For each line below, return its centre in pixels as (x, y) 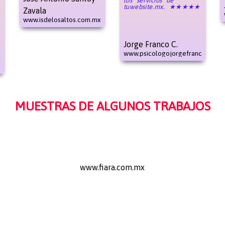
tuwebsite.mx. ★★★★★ (162, 7)
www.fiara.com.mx (113, 167)
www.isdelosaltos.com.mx (62, 19)
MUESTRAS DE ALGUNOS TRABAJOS (113, 106)
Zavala (34, 10)
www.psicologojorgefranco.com (172, 53)
